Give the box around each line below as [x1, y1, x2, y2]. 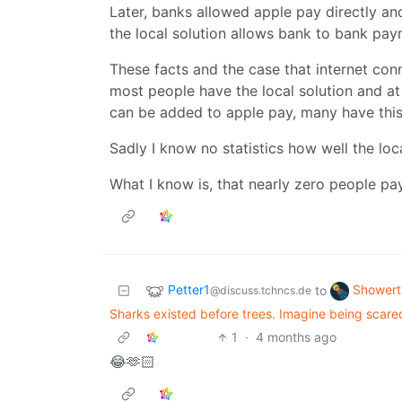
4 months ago [256, 329, 337, 345]
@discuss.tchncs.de [210, 284, 311, 298]
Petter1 [168, 282, 210, 298]
